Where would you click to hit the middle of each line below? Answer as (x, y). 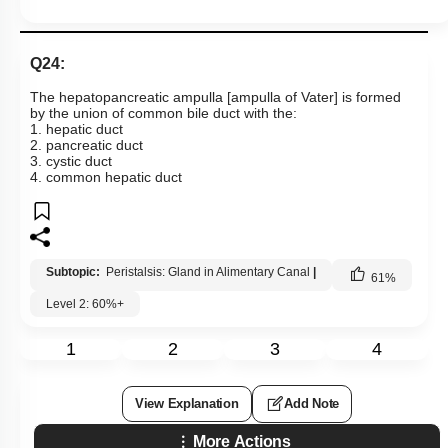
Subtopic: (74, 272)
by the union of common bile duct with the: (163, 113)
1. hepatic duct (76, 129)
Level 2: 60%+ (85, 304)
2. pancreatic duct (86, 145)
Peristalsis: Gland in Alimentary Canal (208, 272)
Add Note (311, 404)
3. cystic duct (71, 161)
